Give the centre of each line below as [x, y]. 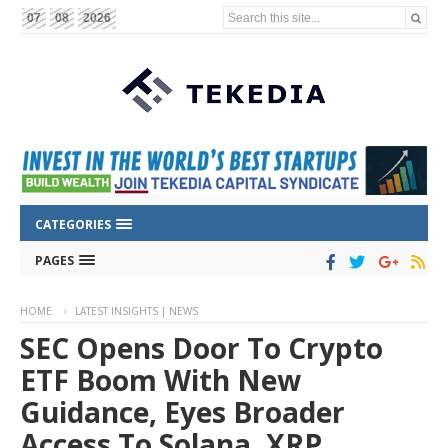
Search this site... [274, 17]
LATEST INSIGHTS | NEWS [136, 311]
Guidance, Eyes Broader [182, 412]
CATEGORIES [74, 225]
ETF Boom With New [160, 380]
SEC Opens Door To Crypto [201, 348]
